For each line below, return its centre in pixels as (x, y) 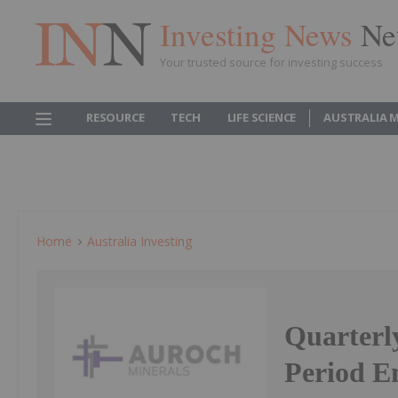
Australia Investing (139, 241)
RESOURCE (115, 117)
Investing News (260, 34)
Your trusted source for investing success (271, 62)
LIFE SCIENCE (262, 117)
